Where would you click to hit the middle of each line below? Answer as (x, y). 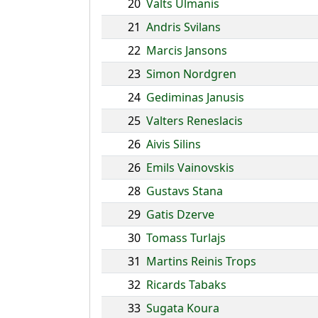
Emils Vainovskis (190, 168)
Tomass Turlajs (186, 238)
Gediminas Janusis (195, 97)
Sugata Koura (183, 308)
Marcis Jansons (187, 50)
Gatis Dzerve (180, 214)
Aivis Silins (174, 144)
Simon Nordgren (191, 74)
